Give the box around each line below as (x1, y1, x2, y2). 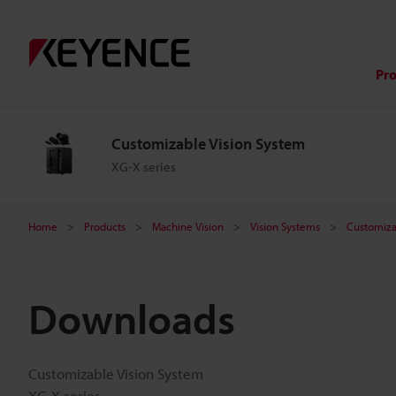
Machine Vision (152, 219, 224, 233)
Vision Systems (250, 219, 320, 233)
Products (84, 219, 126, 233)
